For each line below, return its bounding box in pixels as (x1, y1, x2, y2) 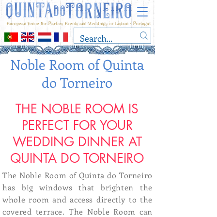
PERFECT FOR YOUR (21, 117, 133, 134)
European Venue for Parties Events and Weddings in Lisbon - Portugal (4, 21, 151, 26)
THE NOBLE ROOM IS (15, 101, 139, 117)
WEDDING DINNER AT (12, 134, 142, 150)
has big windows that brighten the (2, 182, 153, 192)
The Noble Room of (2, 170, 79, 180)
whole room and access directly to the (2, 194, 153, 204)
